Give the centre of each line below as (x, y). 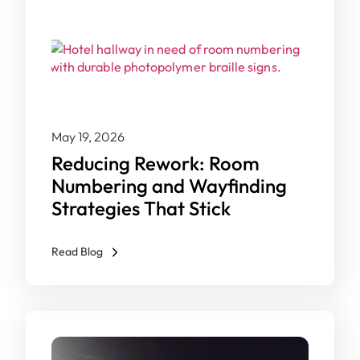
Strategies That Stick (141, 208)
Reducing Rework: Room (155, 163)
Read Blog (77, 252)
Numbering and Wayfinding (169, 186)
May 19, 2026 (88, 137)
